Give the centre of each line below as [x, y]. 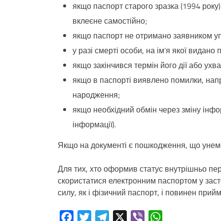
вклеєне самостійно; [110, 21]
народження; [96, 95]
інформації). [94, 125]
